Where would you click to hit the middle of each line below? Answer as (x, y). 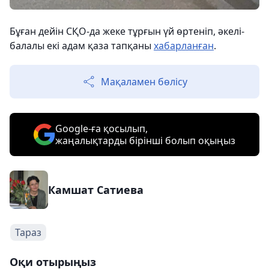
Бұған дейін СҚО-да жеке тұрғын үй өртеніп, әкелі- (127, 31)
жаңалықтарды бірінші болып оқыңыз (145, 140)
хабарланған (184, 45)
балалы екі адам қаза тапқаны (82, 45)
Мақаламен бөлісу (144, 81)
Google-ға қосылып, (101, 128)
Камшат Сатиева (96, 189)
